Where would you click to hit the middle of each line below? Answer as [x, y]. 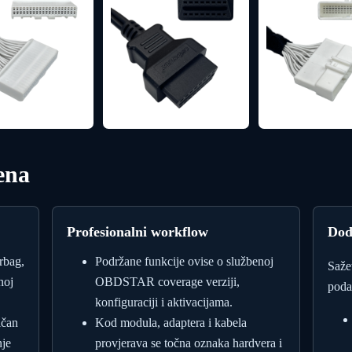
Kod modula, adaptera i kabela [171, 322]
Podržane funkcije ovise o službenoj [184, 261]
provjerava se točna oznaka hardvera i [189, 343]
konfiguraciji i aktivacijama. [164, 302]
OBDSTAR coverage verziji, [167, 281]
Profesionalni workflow [137, 231]
